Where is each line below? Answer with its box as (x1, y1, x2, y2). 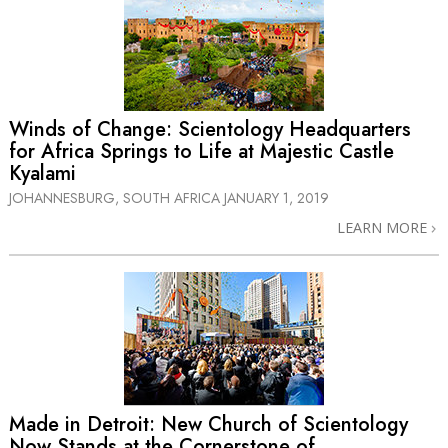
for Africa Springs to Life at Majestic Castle (9, 137, 394, 167)
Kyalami (9, 159, 76, 189)
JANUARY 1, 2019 (224, 188, 329, 209)
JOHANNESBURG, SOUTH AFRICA (9, 188, 224, 209)
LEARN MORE (337, 218, 431, 238)
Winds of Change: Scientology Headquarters (9, 115, 411, 145)
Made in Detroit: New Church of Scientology (9, 409, 408, 439)
